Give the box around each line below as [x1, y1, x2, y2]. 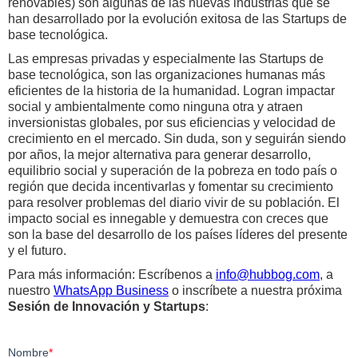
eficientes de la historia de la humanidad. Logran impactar [8, 84, 335, 98]
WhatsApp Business [54, 284, 169, 298]
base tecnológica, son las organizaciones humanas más [8, 68, 325, 82]
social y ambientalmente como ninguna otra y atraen [8, 100, 303, 114]
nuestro [8, 284, 54, 298]
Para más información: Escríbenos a [8, 268, 216, 282]
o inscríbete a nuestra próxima [169, 284, 342, 298]
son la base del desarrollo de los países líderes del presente [8, 228, 348, 242]
